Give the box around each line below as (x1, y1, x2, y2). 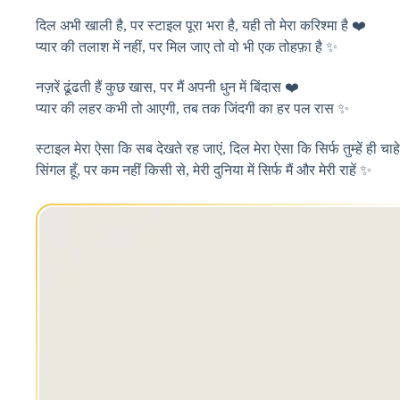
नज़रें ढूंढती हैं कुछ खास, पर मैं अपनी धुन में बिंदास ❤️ (36, 79, 299, 96)
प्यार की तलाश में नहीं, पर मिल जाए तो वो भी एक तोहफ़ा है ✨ (36, 39, 337, 55)
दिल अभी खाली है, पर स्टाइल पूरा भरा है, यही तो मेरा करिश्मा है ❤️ (36, 18, 366, 34)
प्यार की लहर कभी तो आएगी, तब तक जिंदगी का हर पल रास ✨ (36, 101, 349, 117)
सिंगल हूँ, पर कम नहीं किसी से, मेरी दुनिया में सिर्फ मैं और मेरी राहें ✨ (36, 162, 371, 179)
